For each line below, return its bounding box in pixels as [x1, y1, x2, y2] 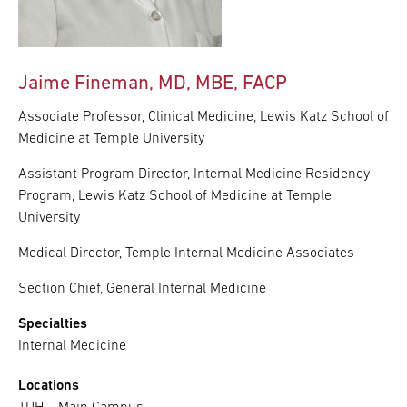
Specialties [18, 316, 87, 332]
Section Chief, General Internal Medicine [18, 281, 266, 296]
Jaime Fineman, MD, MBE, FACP [18, 73, 287, 94]
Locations [18, 378, 79, 393]
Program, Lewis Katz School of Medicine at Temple [18, 188, 332, 203]
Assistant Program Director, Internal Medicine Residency [18, 166, 370, 182]
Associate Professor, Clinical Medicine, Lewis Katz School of [18, 109, 389, 124]
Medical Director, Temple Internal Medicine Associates [18, 245, 354, 261]
